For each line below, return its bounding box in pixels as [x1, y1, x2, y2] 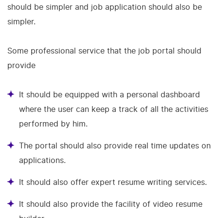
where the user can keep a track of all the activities [19, 104, 208, 114]
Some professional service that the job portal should [7, 46, 201, 55]
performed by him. [19, 119, 100, 128]
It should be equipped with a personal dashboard [19, 90, 200, 99]
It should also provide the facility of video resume [19, 199, 202, 209]
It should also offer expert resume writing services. [19, 177, 207, 187]
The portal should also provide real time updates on [19, 141, 211, 150]
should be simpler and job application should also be [7, 2, 202, 12]
